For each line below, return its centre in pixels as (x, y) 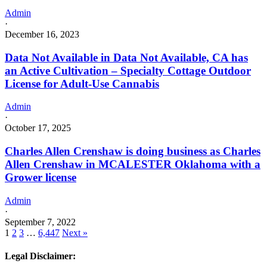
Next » (75, 232)
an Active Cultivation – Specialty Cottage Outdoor (128, 70)
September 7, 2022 (40, 222)
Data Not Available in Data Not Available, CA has (126, 57)
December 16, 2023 (42, 34)
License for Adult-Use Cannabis (82, 83)
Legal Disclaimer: (40, 256)
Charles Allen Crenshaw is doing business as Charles (133, 151)
